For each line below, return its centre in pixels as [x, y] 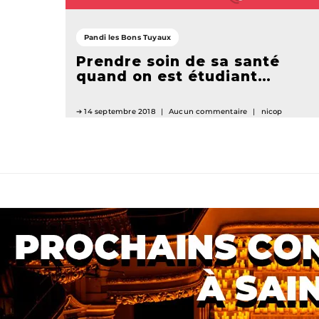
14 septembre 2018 [120, 112]
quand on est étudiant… [174, 77]
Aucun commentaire [208, 112]
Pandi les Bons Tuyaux [128, 38]
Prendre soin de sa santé [178, 62]
